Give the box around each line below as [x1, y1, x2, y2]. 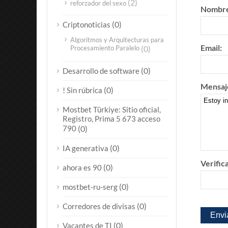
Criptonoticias [63, 20, 110, 29]
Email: [200, 43, 222, 52]
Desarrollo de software [63, 66, 139, 75]
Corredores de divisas [63, 202, 135, 211]
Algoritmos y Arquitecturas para [70, 36, 164, 44]
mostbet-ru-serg [63, 182, 118, 191]
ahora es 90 [63, 163, 102, 172]
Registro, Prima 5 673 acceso [63, 114, 160, 124]
